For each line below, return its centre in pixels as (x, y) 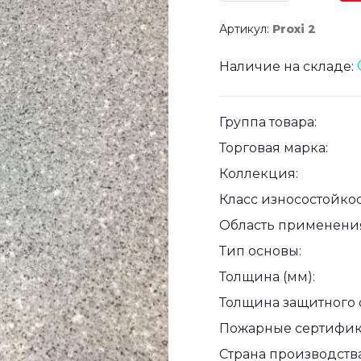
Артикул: (246, 29)
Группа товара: (268, 122)
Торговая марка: (274, 148)
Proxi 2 (294, 29)
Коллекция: (259, 174)
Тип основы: (260, 251)
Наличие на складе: (288, 67)
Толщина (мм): (267, 277)
